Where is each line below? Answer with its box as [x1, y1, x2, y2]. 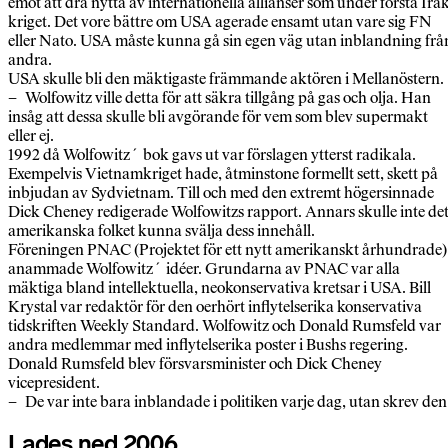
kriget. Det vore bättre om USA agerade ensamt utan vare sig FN [8, 12, 432, 32]
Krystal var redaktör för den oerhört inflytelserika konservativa [8, 297, 422, 317]
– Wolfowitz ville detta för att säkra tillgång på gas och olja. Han [8, 88, 431, 108]
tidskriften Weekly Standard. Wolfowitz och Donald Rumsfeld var [8, 316, 441, 336]
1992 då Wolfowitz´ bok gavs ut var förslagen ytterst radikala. [8, 145, 416, 165]
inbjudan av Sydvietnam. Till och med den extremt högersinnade [8, 183, 434, 203]
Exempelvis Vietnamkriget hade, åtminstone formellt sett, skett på [8, 164, 438, 184]
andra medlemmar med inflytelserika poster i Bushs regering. [8, 335, 408, 355]
